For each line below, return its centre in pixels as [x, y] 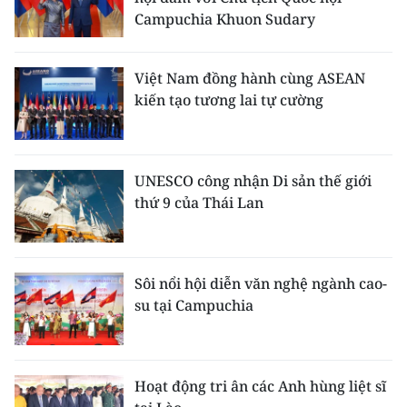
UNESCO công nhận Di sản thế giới [253, 181]
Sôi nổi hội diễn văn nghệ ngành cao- [261, 283]
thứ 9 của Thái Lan [199, 203]
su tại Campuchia [194, 305]
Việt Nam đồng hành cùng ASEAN [250, 78]
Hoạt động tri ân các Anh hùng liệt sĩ [260, 386]
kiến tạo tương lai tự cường [229, 100]
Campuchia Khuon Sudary [225, 19]
